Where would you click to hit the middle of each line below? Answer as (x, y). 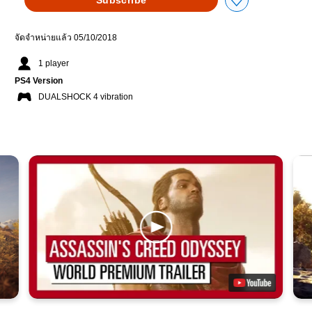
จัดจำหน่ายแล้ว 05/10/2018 (66, 38)
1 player (54, 64)
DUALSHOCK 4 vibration (86, 97)
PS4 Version (39, 81)
